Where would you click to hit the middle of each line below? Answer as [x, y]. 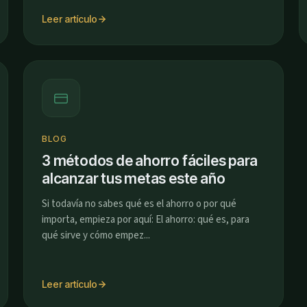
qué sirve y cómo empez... [96, 235]
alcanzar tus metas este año [134, 179]
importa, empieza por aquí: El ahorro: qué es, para [146, 220]
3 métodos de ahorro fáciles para [150, 161]
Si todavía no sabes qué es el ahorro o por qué [139, 204]
